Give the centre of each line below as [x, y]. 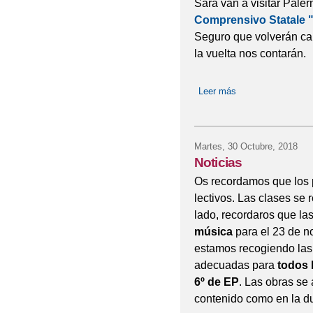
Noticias [218, 163]
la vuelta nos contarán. [250, 53]
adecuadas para [235, 265]
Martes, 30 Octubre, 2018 [246, 147]
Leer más [217, 92]
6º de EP [216, 282]
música [213, 232]
